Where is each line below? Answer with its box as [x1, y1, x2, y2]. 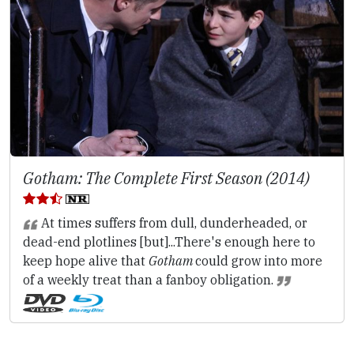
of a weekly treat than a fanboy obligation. [23, 272, 277, 288]
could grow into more [195, 253, 322, 269]
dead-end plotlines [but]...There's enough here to [23, 234, 315, 250]
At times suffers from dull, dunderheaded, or [37, 215, 307, 232]
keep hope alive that [23, 253, 149, 269]
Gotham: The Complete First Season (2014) [23, 168, 310, 190]
